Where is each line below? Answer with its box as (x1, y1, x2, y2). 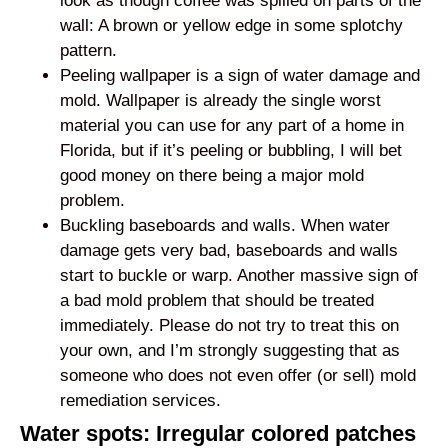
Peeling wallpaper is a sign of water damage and (60, 65, 420, 85)
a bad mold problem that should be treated (60, 290, 374, 310)
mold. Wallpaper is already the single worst (60, 90, 381, 110)
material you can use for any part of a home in (60, 115, 404, 135)
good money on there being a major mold (60, 165, 364, 185)
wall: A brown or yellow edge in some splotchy (60, 15, 403, 35)
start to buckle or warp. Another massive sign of (60, 265, 418, 285)
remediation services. (60, 390, 221, 410)
